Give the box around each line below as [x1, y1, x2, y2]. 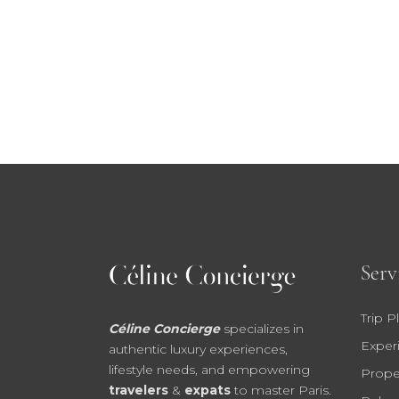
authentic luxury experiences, [109, 341, 288, 358]
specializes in [224, 321, 304, 338]
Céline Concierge [109, 321, 220, 338]
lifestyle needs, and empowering [109, 362, 310, 379]
